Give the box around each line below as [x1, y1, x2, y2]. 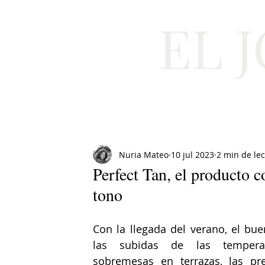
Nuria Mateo [119, 148, 169, 160]
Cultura [122, 104, 157, 119]
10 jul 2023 [171, 148, 214, 160]
